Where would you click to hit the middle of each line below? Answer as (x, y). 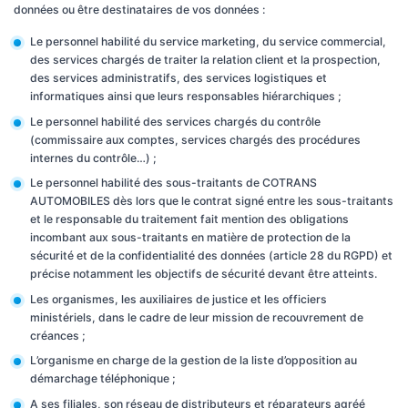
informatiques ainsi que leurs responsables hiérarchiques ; (185, 96)
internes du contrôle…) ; (93, 158)
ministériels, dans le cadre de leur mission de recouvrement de (196, 317)
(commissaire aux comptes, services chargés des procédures (195, 139)
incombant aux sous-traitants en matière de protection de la (190, 237)
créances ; (57, 335)
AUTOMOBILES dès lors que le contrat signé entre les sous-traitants (211, 201)
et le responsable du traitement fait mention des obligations (189, 219)
